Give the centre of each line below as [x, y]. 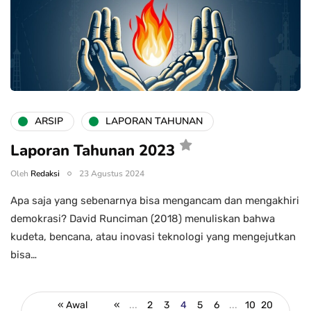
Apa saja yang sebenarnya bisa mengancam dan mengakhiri [155, 200]
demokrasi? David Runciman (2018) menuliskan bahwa [143, 218]
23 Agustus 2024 [112, 173]
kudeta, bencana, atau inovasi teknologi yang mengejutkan [153, 236]
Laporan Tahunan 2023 [93, 150]
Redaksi [45, 173]
